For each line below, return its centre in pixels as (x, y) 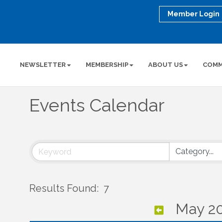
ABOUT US (166, 65)
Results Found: (64, 188)
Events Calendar (97, 105)
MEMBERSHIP (107, 65)
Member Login (194, 14)
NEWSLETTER (43, 65)
